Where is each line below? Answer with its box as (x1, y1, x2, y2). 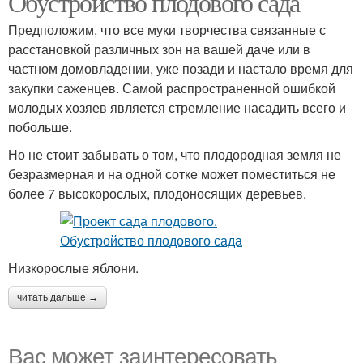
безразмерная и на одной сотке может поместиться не (8, 164, 335, 183)
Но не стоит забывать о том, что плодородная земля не (8, 145, 341, 164)
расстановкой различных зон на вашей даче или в (8, 40, 310, 58)
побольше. (8, 117, 72, 136)
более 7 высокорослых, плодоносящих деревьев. (8, 184, 306, 203)
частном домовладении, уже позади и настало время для (8, 59, 353, 78)
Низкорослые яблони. (8, 258, 139, 277)
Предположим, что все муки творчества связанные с (8, 20, 326, 39)
